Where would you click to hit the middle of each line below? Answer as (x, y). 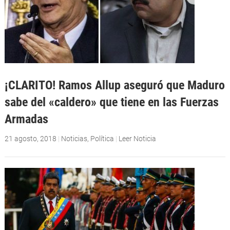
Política (102, 138)
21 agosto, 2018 (30, 138)
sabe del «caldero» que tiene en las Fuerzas (111, 102)
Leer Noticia (137, 138)
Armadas (26, 119)
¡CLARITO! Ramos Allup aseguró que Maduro (114, 85)
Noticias (74, 138)
